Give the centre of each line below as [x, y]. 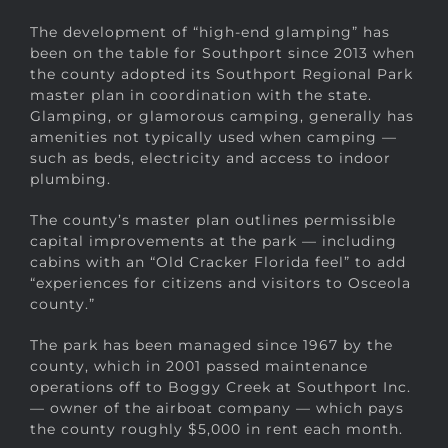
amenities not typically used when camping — [213, 137]
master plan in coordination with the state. [201, 95]
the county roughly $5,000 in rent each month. [216, 429]
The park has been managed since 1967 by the [211, 345]
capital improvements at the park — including [213, 241]
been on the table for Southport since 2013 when [222, 53]
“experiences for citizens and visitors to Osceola [220, 283]
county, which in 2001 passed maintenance [199, 366]
